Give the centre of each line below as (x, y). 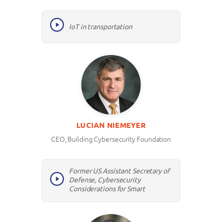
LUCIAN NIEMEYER (111, 125)
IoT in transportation (101, 27)
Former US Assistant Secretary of (119, 171)
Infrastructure (90, 198)
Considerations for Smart (107, 189)
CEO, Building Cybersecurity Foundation (111, 139)
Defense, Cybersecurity (105, 180)
